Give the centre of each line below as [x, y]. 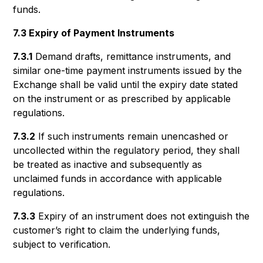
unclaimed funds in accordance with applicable [118, 178]
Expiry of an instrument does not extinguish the [143, 216]
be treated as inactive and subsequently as [108, 164]
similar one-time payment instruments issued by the [128, 70]
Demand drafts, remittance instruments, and [132, 56]
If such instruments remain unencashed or [132, 136]
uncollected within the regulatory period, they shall [127, 150]
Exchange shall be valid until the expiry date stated [126, 85]
